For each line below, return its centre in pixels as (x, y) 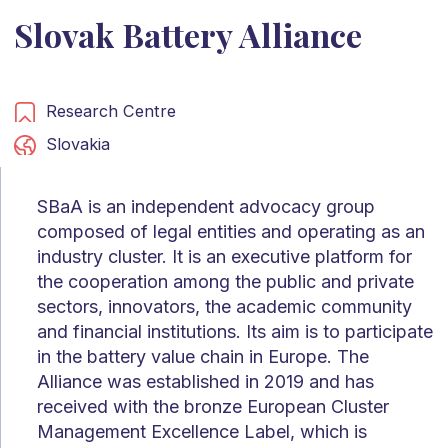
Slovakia (77, 143)
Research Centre (110, 110)
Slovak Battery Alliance (187, 34)
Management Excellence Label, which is (202, 431)
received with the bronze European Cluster (213, 406)
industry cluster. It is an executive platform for (224, 256)
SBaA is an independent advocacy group (206, 206)
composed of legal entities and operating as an (231, 231)
